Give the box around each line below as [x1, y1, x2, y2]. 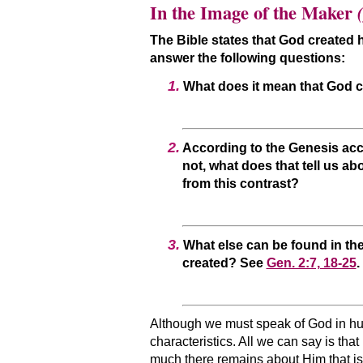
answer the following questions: [149, 51, 345, 66]
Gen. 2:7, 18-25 [266, 255, 357, 270]
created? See [181, 255, 267, 270]
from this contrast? [181, 176, 299, 190]
